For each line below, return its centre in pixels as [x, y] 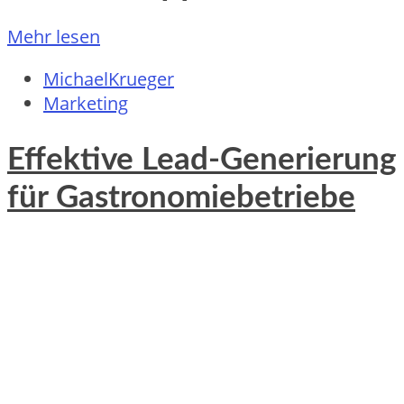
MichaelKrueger [109, 79]
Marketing [86, 104]
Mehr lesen [54, 37]
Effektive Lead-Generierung [202, 161]
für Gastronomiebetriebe [181, 198]
